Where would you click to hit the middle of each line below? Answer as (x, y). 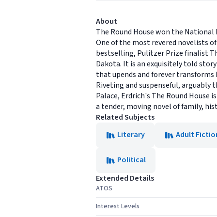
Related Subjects (125, 117)
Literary (131, 135)
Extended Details (125, 178)
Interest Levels (118, 206)
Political (132, 160)
